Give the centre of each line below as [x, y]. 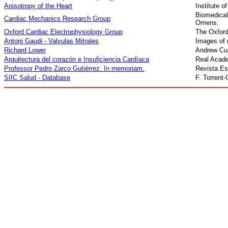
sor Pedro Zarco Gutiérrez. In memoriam [83, 68]
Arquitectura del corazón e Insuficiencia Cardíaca [77, 59]
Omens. [207, 23]
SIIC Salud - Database [37, 78]
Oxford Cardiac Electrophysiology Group [63, 32]
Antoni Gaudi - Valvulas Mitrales [51, 41]
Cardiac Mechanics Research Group [57, 19]
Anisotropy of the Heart [38, 6]
